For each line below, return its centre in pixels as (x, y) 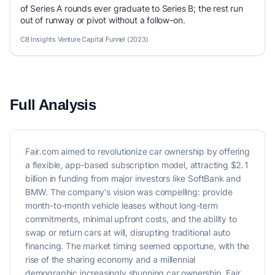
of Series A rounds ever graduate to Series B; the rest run (132, 8)
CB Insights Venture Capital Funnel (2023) (84, 39)
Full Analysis (53, 105)
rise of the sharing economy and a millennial (110, 259)
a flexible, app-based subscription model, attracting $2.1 (137, 165)
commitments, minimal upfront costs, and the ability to (131, 219)
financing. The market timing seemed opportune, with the (137, 246)
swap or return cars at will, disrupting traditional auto (128, 232)
